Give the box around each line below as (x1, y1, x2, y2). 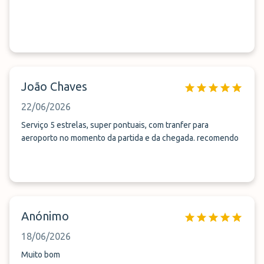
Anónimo (21, 209, 69, 223)
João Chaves (21, 80, 87, 93)
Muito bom (21, 250, 60, 259)
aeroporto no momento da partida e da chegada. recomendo (21, 133, 239, 143)
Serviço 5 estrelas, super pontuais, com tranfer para (21, 120, 209, 130)
